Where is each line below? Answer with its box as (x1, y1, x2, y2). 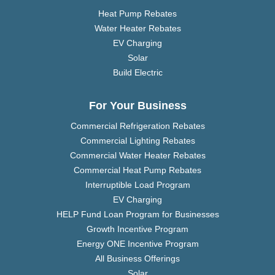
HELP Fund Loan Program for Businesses (56, 209, 219, 220)
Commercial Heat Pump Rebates (74, 165, 201, 176)
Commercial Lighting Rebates (80, 136, 195, 146)
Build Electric (112, 68, 163, 78)
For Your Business (88, 99, 187, 112)
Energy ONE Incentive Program (76, 239, 199, 249)
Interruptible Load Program (85, 180, 190, 190)
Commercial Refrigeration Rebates (70, 121, 205, 131)
